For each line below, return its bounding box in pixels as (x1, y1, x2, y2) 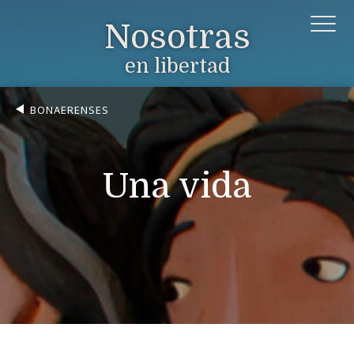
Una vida (102, 166, 252, 206)
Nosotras (104, 17, 250, 56)
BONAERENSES (30, 103, 109, 117)
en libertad (124, 54, 230, 77)
